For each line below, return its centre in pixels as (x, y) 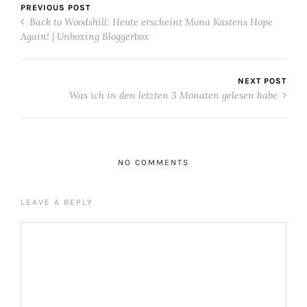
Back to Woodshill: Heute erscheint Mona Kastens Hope (150, 22)
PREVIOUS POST (56, 8)
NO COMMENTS (153, 163)
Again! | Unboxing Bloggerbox (85, 37)
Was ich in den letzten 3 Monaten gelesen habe (175, 96)
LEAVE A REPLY (57, 202)
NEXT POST (262, 81)
